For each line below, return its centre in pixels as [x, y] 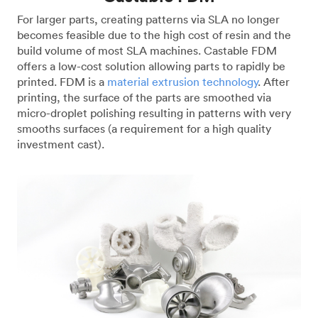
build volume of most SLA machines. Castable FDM [147, 50]
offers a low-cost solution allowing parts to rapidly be [151, 66]
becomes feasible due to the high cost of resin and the [154, 34]
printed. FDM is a [62, 81]
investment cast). [61, 144]
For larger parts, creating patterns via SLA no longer [148, 19]
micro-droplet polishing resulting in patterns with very [154, 113]
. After [274, 81]
